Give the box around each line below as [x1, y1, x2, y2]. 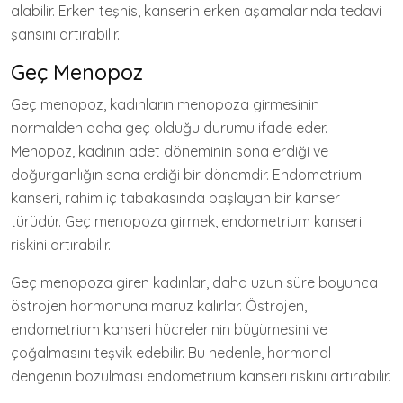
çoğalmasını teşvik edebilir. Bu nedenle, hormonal [11, 344, 331, 362]
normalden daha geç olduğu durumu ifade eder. [11, 119, 327, 137]
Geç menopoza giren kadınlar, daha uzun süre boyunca [11, 273, 378, 291]
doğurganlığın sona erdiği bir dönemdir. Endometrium [11, 166, 362, 184]
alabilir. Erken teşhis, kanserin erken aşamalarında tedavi [11, 2, 381, 20]
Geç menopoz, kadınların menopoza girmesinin [11, 95, 319, 113]
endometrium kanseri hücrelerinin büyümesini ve [11, 320, 327, 338]
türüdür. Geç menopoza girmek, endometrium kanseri [11, 212, 362, 230]
